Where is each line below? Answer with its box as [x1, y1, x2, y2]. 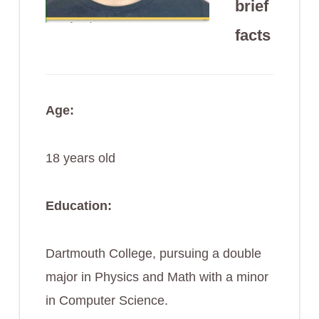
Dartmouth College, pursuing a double [45, 246, 261, 261]
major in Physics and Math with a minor [45, 269, 268, 284]
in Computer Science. [45, 293, 168, 308]
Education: [45, 198, 112, 213]
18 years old [45, 150, 115, 165]
